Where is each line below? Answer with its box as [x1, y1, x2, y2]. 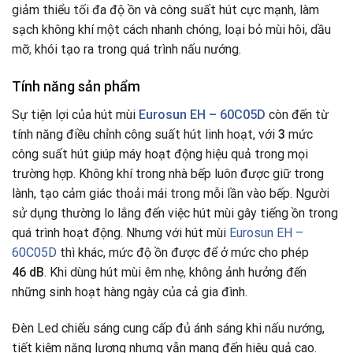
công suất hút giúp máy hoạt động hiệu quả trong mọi [12, 146, 308, 162]
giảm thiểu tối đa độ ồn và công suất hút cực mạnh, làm [12, 2, 319, 18]
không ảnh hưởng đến [186, 264, 307, 280]
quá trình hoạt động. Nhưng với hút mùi [12, 225, 229, 240]
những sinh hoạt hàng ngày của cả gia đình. [12, 284, 247, 299]
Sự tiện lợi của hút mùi [12, 106, 139, 122]
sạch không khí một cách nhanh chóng [12, 22, 219, 38]
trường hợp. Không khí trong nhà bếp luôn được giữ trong [12, 165, 324, 181]
